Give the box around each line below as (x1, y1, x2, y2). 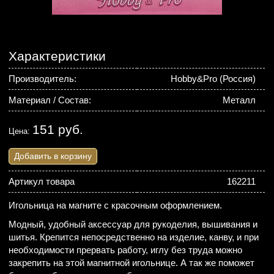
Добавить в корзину (14, 151, 92, 161)
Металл (223, 95, 256, 105)
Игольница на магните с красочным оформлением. (9, 200, 223, 210)
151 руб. (32, 122, 84, 137)
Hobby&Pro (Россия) (171, 73, 256, 84)
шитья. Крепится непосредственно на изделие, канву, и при (9, 232, 259, 242)
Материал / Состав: (9, 95, 92, 105)
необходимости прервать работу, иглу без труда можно (9, 245, 243, 255)
